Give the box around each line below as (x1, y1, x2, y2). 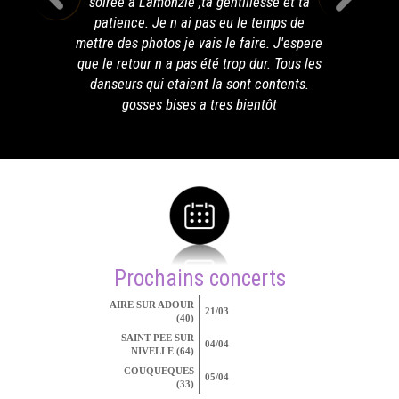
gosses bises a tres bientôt (121, 95, 277, 114)
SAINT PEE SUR (121, 332, 194, 344)
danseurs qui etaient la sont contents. (89, 75, 309, 94)
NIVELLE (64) (131, 346, 194, 357)
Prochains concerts (113, 265, 286, 292)
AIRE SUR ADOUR (110, 299, 194, 311)
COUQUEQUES (124, 365, 194, 377)
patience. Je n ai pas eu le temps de (94, 13, 305, 32)
